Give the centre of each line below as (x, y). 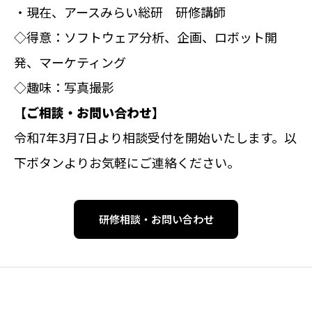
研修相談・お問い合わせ (156, 219)
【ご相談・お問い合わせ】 (89, 112)
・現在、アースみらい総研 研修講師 (120, 11)
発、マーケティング (70, 62)
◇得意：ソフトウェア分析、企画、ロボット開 (146, 37)
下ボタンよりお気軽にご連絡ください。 (127, 162)
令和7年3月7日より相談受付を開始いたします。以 (155, 137)
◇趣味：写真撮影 (64, 87)
